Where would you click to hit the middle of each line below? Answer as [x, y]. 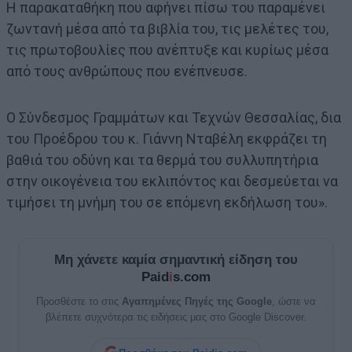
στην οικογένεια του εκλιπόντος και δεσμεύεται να [172, 181]
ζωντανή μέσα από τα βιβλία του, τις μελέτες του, [167, 28]
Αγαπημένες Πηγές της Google [197, 301]
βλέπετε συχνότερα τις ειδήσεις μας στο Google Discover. [176, 317]
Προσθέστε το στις [79, 301]
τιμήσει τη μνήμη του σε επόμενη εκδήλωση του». [167, 202]
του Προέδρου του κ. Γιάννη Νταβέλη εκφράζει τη [167, 138]
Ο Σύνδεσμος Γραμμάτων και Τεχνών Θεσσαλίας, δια [174, 117]
